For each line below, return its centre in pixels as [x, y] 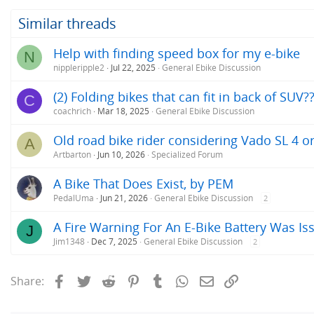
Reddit [134, 280]
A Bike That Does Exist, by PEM [143, 184]
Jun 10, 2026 [121, 155]
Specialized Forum [187, 155]
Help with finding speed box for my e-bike [177, 54]
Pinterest [165, 280]
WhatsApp [218, 280]
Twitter [111, 280]
